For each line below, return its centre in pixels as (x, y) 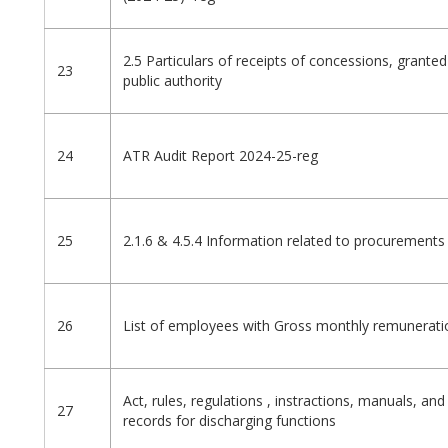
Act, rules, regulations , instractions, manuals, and (284, 401)
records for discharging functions (229, 421)
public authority (172, 81)
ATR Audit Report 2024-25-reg (220, 156)
